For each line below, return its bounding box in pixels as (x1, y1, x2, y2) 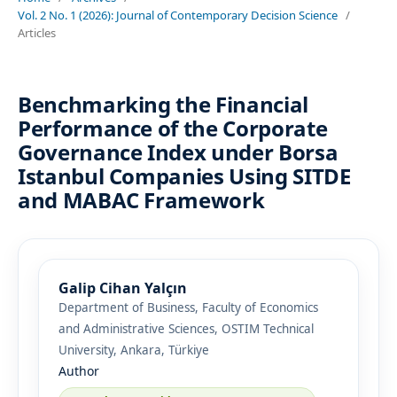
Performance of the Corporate (17, 113, 328, 143)
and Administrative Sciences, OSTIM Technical (58, 320, 314, 337)
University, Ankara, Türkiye (58, 341, 209, 358)
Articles (17, 24, 56, 41)
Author (58, 362, 99, 379)
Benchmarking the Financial (17, 89, 308, 119)
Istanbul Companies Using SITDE (17, 160, 351, 191)
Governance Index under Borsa (17, 136, 339, 167)
